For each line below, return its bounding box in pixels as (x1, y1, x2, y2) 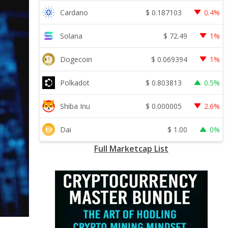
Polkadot (60, 78, 90, 88)
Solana (60, 31, 83, 41)
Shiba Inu (60, 101, 91, 111)
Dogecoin (60, 54, 93, 64)
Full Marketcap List (94, 143, 168, 154)
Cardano (60, 8, 89, 17)
